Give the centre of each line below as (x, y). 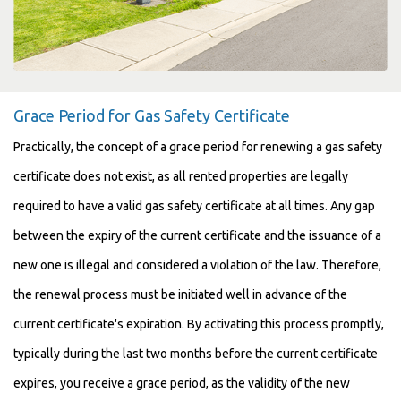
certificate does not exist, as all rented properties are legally (181, 177)
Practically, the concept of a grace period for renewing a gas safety (198, 147)
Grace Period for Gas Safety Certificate (152, 116)
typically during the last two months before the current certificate (196, 354)
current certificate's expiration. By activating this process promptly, (199, 324)
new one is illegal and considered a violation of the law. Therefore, (197, 265)
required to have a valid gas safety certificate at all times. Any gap (194, 206)
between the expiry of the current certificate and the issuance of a (197, 236)
